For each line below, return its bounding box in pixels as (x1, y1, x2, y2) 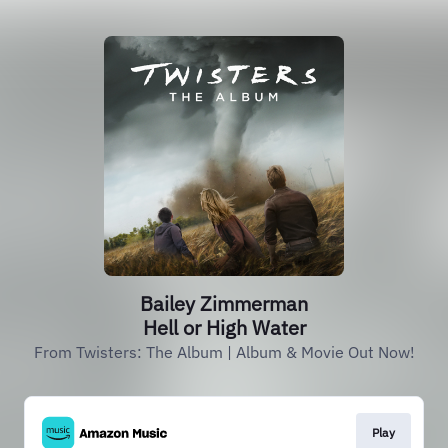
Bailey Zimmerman (140, 290, 308, 317)
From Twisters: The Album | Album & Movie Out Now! (33, 342, 415, 362)
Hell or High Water (142, 314, 306, 341)
